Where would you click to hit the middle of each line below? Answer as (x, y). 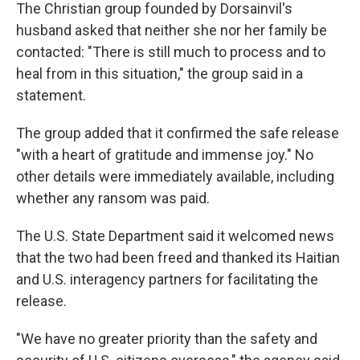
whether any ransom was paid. (113, 198)
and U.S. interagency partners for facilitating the (167, 280)
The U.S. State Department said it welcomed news (175, 236)
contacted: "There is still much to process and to (171, 52)
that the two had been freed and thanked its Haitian (178, 258)
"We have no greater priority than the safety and (167, 339)
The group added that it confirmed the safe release (178, 133)
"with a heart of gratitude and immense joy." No (165, 155)
